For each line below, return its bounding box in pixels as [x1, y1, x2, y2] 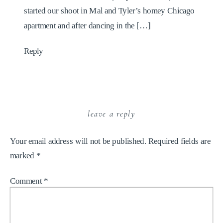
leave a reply [87, 109, 136, 119]
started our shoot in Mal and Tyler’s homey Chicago [23, 5, 195, 15]
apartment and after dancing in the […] [23, 20, 151, 30]
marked [9, 150, 36, 161]
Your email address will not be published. [9, 136, 147, 146]
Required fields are [148, 136, 211, 146]
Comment [9, 175, 44, 186]
